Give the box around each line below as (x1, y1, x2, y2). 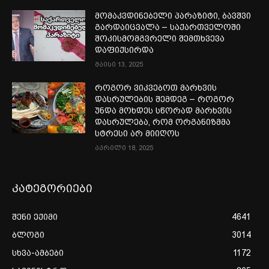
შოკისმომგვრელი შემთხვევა (95, 33, 225, 43)
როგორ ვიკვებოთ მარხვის (95, 82, 217, 92)
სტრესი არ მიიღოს (95, 128, 183, 138)
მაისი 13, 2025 (95, 60, 144, 68)
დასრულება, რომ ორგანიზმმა (95, 116, 231, 127)
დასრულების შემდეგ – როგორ (95, 94, 235, 104)
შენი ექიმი (12, 211, 58, 222)
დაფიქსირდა (95, 44, 154, 55)
